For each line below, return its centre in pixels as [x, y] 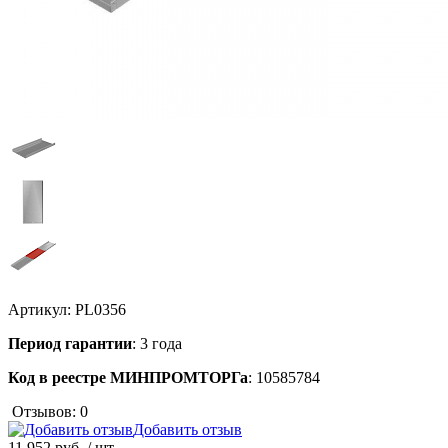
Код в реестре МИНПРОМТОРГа [128, 377]
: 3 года [157, 343]
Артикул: [39, 309]
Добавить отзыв [187, 429]
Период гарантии [70, 343]
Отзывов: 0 [50, 411]
